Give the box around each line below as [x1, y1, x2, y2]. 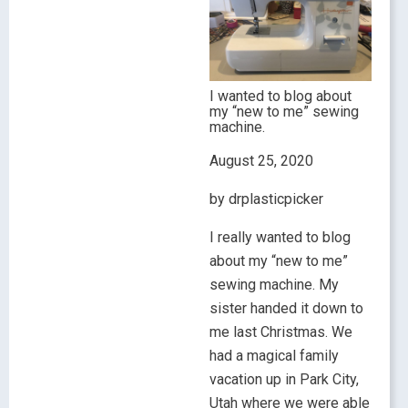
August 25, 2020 [209, 151, 313, 169]
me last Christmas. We [209, 322, 352, 341]
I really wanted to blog [209, 228, 351, 246]
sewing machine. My [209, 275, 339, 293]
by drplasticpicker [209, 189, 323, 208]
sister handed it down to [209, 299, 363, 317]
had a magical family [209, 346, 339, 364]
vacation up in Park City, [209, 370, 359, 388]
